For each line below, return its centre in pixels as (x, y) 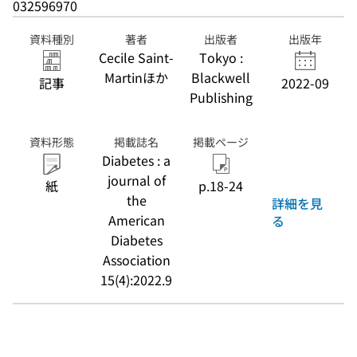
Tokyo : (221, 57)
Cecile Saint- (136, 57)
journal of (136, 180)
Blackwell (221, 77)
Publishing (221, 97)
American (136, 220)
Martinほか (136, 77)
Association (136, 260)
